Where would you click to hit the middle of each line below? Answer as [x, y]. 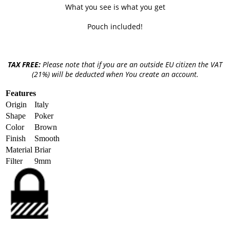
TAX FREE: [24, 64]
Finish [16, 138]
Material [19, 149]
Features [21, 93]
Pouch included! [115, 26]
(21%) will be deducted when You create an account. [115, 74]
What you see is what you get [115, 7]
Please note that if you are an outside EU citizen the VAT [131, 64]
